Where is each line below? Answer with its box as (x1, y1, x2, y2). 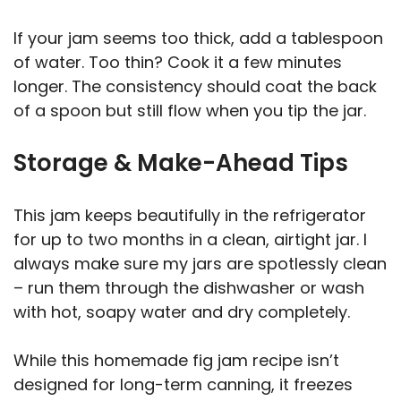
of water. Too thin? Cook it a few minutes (13, 50, 342, 73)
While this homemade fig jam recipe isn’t (13, 348, 339, 371)
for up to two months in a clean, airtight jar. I (13, 227, 367, 251)
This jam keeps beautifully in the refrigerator (13, 203, 366, 226)
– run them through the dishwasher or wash (13, 276, 364, 299)
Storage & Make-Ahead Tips (13, 146, 348, 179)
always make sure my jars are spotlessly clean (13, 252, 387, 275)
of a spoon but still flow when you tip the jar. (13, 98, 366, 122)
